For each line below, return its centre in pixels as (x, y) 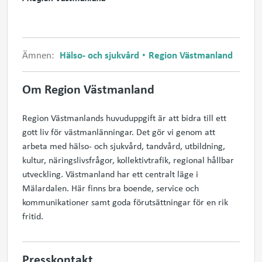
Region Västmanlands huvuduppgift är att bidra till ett (124, 118)
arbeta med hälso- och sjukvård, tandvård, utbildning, (124, 146)
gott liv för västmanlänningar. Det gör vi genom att (119, 132)
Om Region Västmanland (88, 89)
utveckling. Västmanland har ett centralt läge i (110, 174)
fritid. (33, 216)
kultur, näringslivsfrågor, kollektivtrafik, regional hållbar (128, 160)
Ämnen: (39, 55)
